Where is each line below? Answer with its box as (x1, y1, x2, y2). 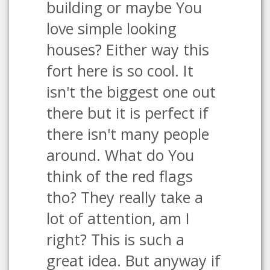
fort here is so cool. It (46, 60, 193, 81)
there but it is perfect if (46, 102, 209, 123)
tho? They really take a (46, 187, 203, 207)
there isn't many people (46, 124, 209, 144)
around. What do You (46, 145, 194, 165)
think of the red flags (46, 166, 193, 186)
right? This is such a (46, 229, 184, 250)
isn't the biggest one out (46, 81, 216, 102)
